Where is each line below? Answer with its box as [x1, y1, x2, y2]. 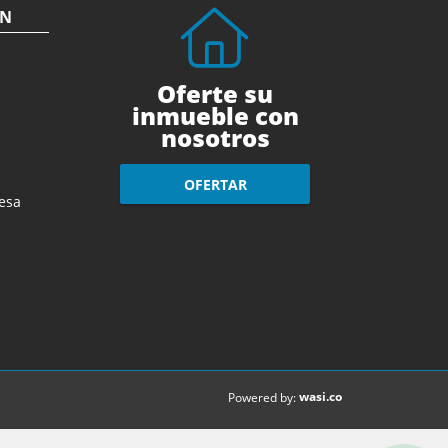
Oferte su [157, 77, 274, 111]
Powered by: [228, 389, 296, 407]
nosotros [160, 121, 270, 155]
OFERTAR [183, 174, 247, 194]
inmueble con [131, 99, 299, 133]
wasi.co [299, 388, 342, 406]
